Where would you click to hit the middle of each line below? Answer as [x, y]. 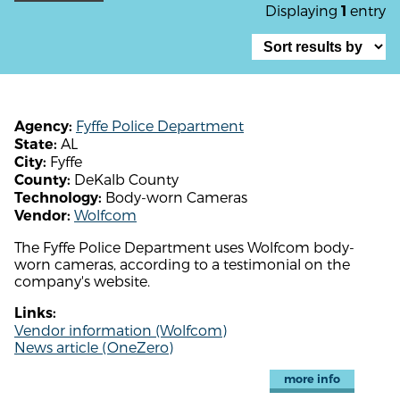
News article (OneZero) [94, 346]
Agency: [43, 126]
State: [36, 144]
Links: [35, 312]
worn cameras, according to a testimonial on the [182, 263]
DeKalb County [125, 179]
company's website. [82, 280]
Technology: [58, 197]
